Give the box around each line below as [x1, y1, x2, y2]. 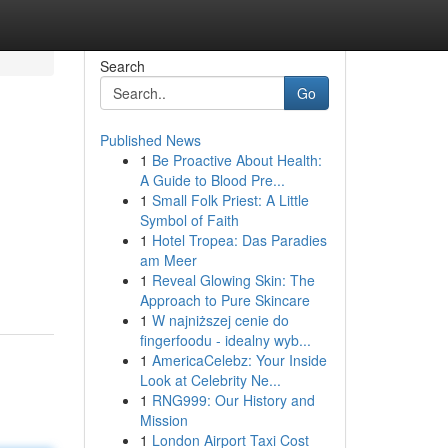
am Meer [139, 250, 197, 270]
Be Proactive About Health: [151, 150, 322, 170]
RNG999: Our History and [151, 390, 315, 410]
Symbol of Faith [139, 210, 239, 230]
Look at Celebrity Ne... [139, 370, 281, 390]
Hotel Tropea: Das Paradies [151, 230, 327, 250]
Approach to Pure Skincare [139, 290, 310, 310]
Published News [99, 130, 201, 150]
